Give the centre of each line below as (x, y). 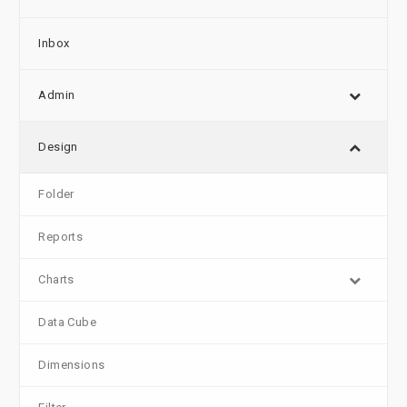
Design (58, 147)
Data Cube (68, 323)
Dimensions (72, 365)
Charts (56, 280)
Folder (56, 194)
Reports (61, 237)
